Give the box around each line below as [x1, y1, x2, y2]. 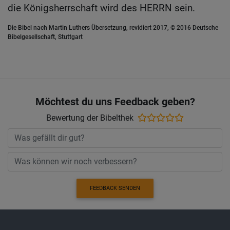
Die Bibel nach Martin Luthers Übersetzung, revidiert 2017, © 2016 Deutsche [8, 24, 218, 32]
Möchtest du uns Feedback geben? [35, 95, 195, 108]
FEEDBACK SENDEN [90, 185, 140, 192]
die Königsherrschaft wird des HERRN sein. [8, 2, 195, 14]
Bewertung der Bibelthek [46, 112, 133, 123]
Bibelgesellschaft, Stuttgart [8, 33, 83, 41]
